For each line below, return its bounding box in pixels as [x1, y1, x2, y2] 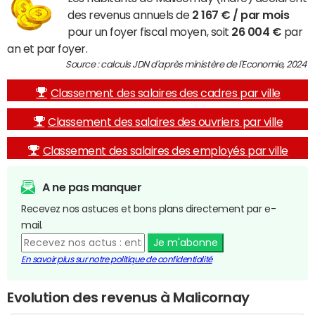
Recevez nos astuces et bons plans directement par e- [21, 204, 276, 214]
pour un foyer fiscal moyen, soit [67, 26, 232, 37]
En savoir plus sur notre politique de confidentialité [21, 255, 212, 264]
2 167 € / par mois [191, 9, 290, 20]
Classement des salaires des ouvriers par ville [48, 116, 283, 127]
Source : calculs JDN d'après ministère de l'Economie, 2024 [65, 60, 308, 69]
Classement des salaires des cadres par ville [50, 87, 281, 98]
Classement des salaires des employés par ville [42, 145, 288, 156]
